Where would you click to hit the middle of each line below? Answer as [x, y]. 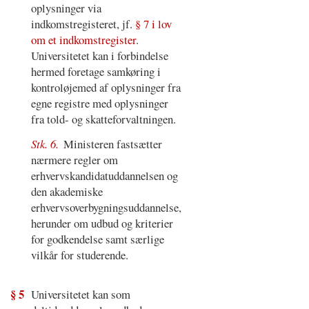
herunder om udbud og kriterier [102, 223]
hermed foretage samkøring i [96, 71]
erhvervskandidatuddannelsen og [104, 176]
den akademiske [67, 192]
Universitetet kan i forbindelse [99, 55]
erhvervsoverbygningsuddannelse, [106, 208]
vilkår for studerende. [79, 255]
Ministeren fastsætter [113, 144]
